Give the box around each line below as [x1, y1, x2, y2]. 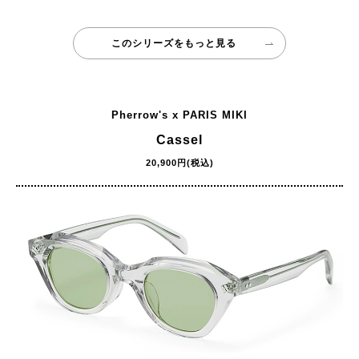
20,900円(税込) [145, 157, 214, 167]
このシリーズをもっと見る [111, 37, 236, 49]
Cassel [156, 132, 203, 147]
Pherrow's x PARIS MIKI [111, 108, 248, 121]
